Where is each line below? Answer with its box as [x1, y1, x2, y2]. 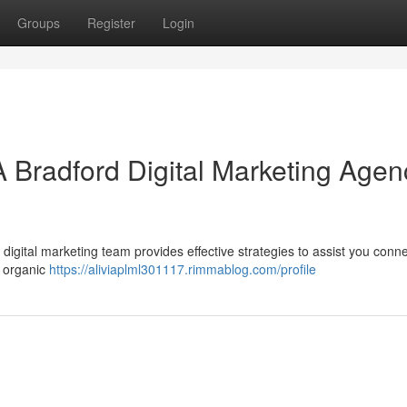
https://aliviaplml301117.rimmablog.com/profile [49, 260, 316, 278]
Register [87, 14, 135, 32]
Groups [17, 14, 60, 32]
